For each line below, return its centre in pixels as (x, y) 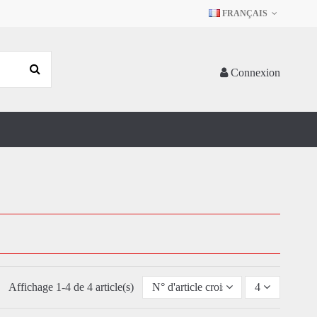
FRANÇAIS (244, 13)
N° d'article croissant (198, 287)
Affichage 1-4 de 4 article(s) (72, 287)
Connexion (255, 72)
